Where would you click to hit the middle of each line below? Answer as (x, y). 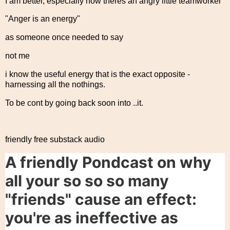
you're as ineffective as (92, 218)
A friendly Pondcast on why (108, 162)
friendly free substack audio (55, 140)
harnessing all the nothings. (55, 84)
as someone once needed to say (64, 37)
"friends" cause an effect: (101, 199)
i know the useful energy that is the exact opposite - (98, 74)
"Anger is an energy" (43, 19)
